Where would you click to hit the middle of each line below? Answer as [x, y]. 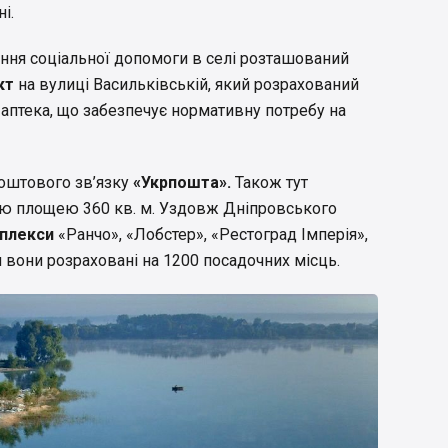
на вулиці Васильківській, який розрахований [186, 85]
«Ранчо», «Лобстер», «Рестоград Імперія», [213, 235]
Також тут [271, 183]
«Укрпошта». [184, 183]
